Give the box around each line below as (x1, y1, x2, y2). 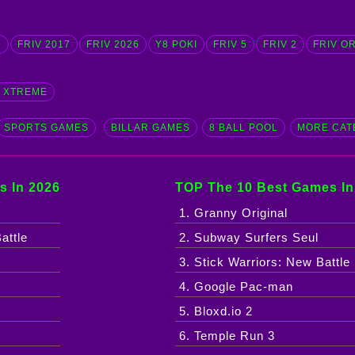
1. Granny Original (179, 206, 288, 220)
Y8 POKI (155, 40, 197, 50)
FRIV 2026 (86, 40, 139, 50)
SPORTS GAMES (3, 123, 89, 133)
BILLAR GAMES (110, 123, 190, 133)
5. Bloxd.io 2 (179, 304, 254, 319)
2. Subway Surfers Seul (179, 231, 319, 245)
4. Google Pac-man (179, 280, 294, 294)
